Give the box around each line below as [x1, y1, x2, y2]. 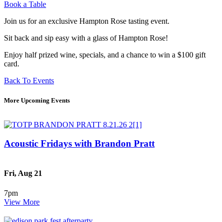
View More [4, 197, 40, 206]
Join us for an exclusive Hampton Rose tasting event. [4, 17, 169, 26]
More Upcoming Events [4, 96, 70, 104]
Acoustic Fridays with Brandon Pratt [4, 138, 155, 149]
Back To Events [4, 76, 54, 85]
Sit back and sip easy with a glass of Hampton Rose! [4, 34, 168, 43]
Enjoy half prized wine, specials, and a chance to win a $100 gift [4, 51, 206, 59]
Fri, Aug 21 [4, 169, 42, 178]
